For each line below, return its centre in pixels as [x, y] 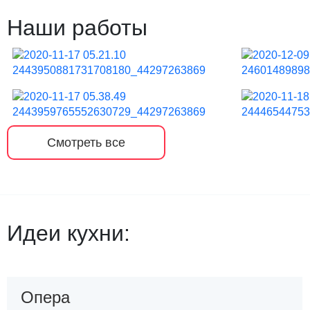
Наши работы [77, 28]
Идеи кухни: [69, 233]
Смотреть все [86, 142]
